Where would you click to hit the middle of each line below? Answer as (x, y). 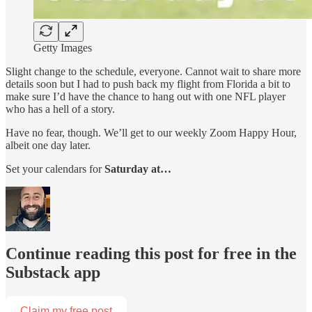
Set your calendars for (55, 169)
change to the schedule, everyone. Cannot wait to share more (167, 71)
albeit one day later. (48, 145)
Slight (18, 71)
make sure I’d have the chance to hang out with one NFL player (146, 96)
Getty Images (63, 47)
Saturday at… (138, 169)
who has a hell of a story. (60, 109)
